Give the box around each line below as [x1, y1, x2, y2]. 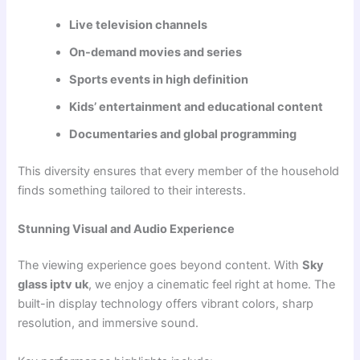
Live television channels [69, 18, 208, 33]
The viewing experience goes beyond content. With [18, 258, 303, 273]
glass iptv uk [18, 277, 89, 292]
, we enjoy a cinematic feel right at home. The [88, 277, 336, 292]
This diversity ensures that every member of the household [18, 164, 340, 179]
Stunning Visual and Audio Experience [18, 221, 235, 236]
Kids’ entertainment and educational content [69, 100, 324, 115]
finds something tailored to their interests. [18, 183, 247, 198]
